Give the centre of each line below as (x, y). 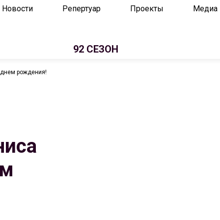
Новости (17, 9)
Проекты (147, 9)
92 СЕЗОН (96, 49)
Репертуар (82, 9)
